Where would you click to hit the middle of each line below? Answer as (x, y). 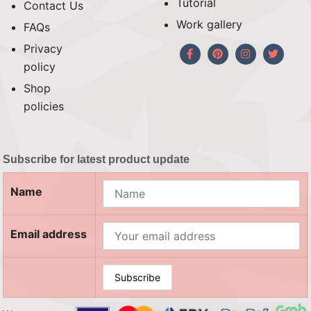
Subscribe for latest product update (96, 159)
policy (40, 66)
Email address (49, 234)
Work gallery (209, 24)
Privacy (43, 48)
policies (44, 106)
